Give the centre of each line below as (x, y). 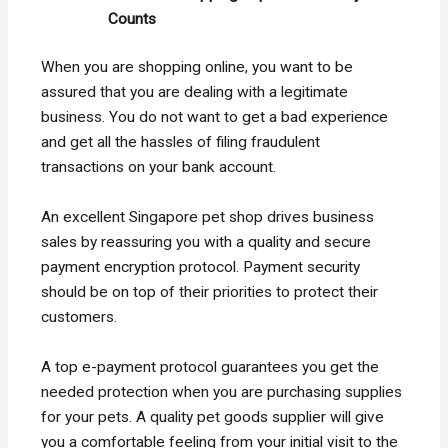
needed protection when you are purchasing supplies (222, 391)
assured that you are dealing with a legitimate (195, 92)
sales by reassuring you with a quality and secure (206, 242)
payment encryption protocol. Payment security (201, 267)
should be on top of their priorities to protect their (210, 292)
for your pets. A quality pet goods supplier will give (213, 416)
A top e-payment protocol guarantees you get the (210, 366)
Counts (131, 19)
